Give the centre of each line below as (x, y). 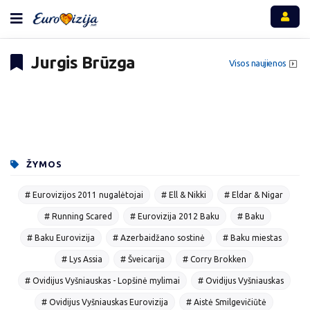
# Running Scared (78, 216)
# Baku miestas (252, 237)
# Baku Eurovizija (61, 237)
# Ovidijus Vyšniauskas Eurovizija (105, 302)
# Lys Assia (82, 259)
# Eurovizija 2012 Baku (174, 216)
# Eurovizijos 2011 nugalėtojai (84, 194)
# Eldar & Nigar (254, 194)
